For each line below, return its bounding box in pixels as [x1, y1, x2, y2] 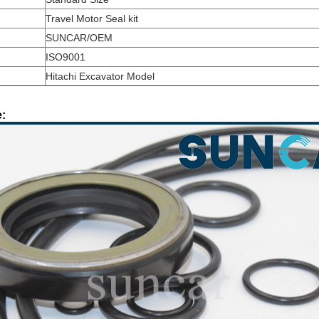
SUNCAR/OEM [46, 32, 113, 43]
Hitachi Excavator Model [46, 70, 155, 82]
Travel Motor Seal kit [46, 13, 138, 24]
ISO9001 [46, 51, 85, 63]
